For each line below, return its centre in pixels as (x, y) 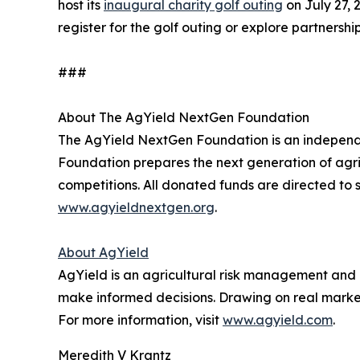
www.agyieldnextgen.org (136, 208)
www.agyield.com (278, 320)
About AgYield (103, 253)
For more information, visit (140, 320)
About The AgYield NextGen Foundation (184, 118)
